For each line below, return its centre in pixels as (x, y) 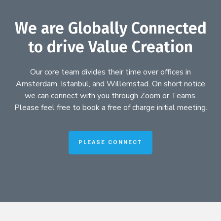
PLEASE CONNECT (110, 142)
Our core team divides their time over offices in (110, 72)
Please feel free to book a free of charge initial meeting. (110, 108)
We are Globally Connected (110, 28)
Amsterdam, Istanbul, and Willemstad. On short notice (110, 84)
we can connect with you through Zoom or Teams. (110, 96)
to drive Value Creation (110, 47)
